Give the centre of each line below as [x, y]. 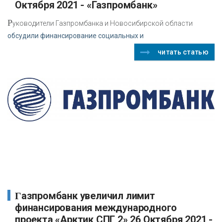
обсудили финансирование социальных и [76, 35]
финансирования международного [96, 208]
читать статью [183, 52]
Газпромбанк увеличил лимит [18, 196]
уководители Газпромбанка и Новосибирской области [103, 23]
